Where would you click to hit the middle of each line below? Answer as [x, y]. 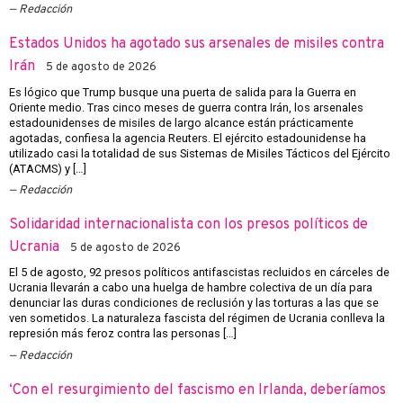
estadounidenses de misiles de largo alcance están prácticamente [181, 122]
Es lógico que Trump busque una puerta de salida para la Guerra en [183, 92]
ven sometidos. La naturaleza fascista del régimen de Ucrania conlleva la [197, 318]
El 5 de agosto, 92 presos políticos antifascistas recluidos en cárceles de [199, 273]
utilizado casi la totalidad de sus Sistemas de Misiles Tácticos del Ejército [200, 153]
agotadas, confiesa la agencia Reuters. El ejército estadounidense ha [188, 138]
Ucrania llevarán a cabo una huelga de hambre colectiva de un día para [191, 288]
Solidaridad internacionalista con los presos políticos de [188, 225]
